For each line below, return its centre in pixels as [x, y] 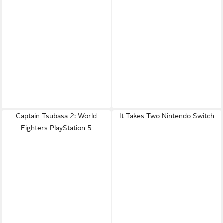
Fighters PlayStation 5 [56, 128]
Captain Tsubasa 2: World [56, 116]
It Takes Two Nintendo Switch [167, 116]
